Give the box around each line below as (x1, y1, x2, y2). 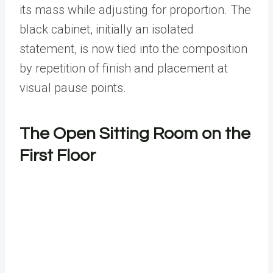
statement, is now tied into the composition (19, 41, 247, 57)
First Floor (19, 147, 96, 165)
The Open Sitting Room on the (19, 125, 250, 143)
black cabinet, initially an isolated (19, 22, 194, 37)
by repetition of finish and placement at (19, 61, 228, 76)
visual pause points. (19, 80, 132, 96)
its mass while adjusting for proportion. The (19, 2, 251, 18)
